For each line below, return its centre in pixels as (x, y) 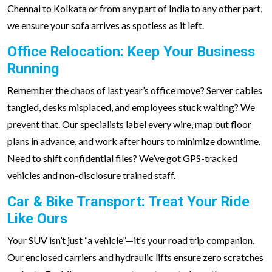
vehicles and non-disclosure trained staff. (91, 175)
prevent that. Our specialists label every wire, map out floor (129, 124)
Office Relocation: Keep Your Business (131, 52)
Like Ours (37, 219)
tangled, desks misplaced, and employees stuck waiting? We (131, 107)
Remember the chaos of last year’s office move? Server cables (135, 90)
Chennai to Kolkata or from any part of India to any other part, (135, 8)
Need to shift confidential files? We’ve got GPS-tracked (122, 158)
